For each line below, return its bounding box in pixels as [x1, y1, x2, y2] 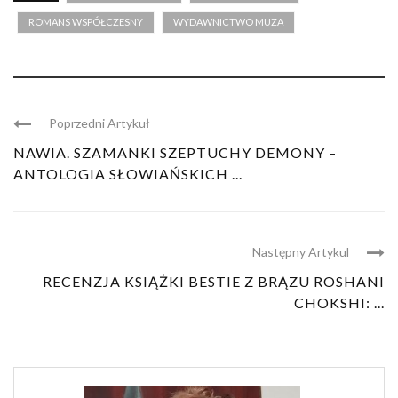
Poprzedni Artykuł [49, 115, 150, 131]
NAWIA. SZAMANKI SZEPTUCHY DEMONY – [13, 144, 337, 162]
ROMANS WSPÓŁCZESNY [28, 16, 143, 28]
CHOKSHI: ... [294, 294, 385, 312]
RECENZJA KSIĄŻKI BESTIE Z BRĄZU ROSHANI [43, 273, 385, 291]
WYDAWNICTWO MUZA [173, 16, 283, 28]
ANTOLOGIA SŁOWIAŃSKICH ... [13, 165, 243, 183]
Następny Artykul [252, 244, 349, 260]
